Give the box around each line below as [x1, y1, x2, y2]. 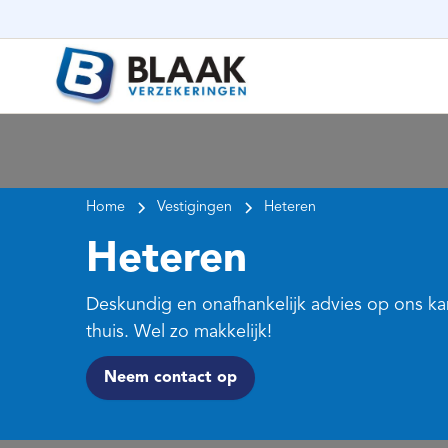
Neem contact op [104, 370, 237, 387]
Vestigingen [157, 200, 232, 216]
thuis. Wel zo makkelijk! [86, 323, 272, 342]
